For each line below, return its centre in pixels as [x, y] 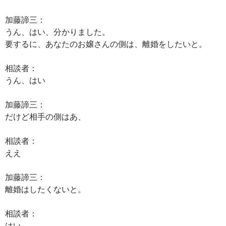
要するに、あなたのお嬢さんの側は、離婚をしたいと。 [106, 44]
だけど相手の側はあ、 [45, 116]
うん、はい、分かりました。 [58, 32]
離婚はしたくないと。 [45, 189]
